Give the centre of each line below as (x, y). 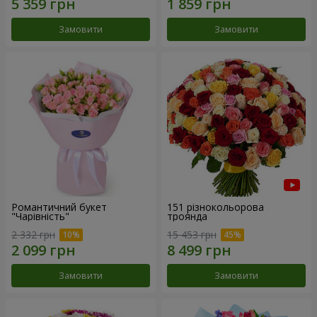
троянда (187, 216)
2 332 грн (33, 234)
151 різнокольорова (215, 207)
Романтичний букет (59, 207)
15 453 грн (192, 234)
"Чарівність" (40, 216)
